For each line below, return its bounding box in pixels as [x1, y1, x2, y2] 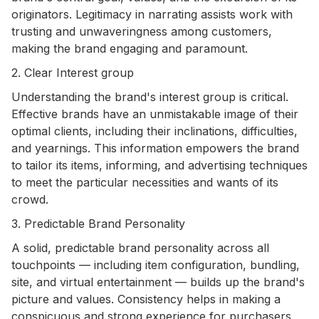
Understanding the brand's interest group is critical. [11, 89, 288, 104]
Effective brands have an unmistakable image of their [11, 106, 298, 121]
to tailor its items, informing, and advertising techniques [11, 157, 308, 172]
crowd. [11, 192, 48, 206]
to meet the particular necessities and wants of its [11, 174, 278, 189]
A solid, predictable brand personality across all [11, 240, 269, 255]
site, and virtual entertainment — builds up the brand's [11, 274, 305, 289]
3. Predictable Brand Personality [11, 216, 185, 231]
